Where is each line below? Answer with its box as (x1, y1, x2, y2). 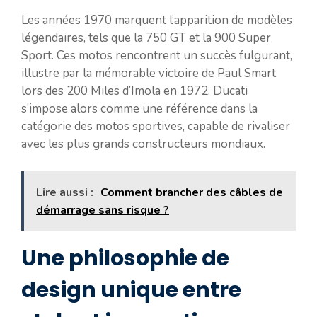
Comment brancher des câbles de (100, 184, 283, 200)
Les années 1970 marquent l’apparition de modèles (21, 12, 292, 28)
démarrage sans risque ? (36, 202, 169, 218)
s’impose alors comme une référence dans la (21, 100, 258, 117)
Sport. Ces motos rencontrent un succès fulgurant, (21, 47, 292, 64)
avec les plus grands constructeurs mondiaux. (21, 136, 265, 152)
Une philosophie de (21, 243, 229, 273)
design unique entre (21, 275, 241, 305)
